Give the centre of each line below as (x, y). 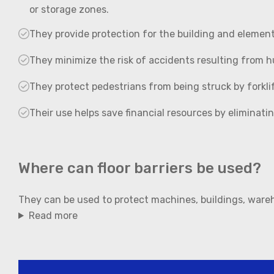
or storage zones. (69, 9)
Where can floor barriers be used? (140, 168)
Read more (53, 215)
